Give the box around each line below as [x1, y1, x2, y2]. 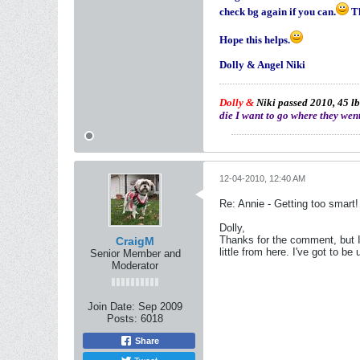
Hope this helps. [219, 34, 290, 46]
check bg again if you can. [219, 6, 336, 18]
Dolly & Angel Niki [219, 59, 305, 71]
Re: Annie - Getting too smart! [219, 198, 358, 210]
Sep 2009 [138, 301, 182, 313]
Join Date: [88, 301, 135, 313]
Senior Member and [89, 247, 181, 260]
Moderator [112, 260, 158, 272]
